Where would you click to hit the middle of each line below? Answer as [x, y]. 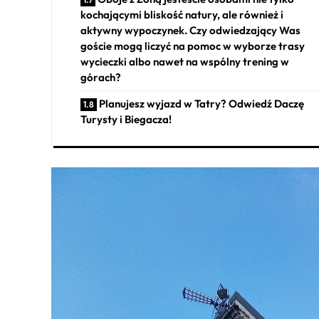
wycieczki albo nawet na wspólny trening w [185, 62]
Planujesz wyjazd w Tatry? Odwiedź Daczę [202, 104]
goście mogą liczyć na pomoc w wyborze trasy [193, 46]
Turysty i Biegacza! [126, 120]
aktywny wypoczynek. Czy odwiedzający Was [190, 31]
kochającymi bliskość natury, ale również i [182, 15]
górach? [101, 78]
